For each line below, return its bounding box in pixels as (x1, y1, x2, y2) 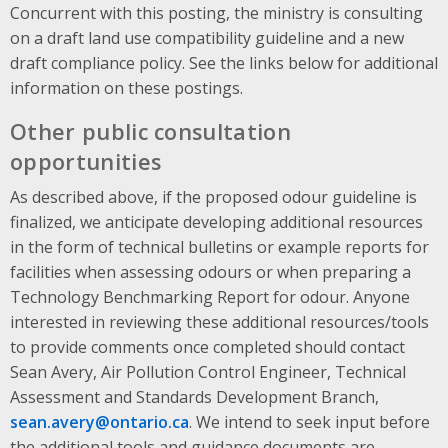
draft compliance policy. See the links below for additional (10, 51, 438, 74)
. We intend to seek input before (189, 410, 430, 433)
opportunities (10, 146, 162, 176)
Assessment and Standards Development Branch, (10, 385, 379, 408)
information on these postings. (10, 76, 243, 99)
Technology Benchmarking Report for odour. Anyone (10, 285, 410, 308)
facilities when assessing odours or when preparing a (10, 260, 411, 283)
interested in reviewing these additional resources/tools (10, 310, 429, 333)
